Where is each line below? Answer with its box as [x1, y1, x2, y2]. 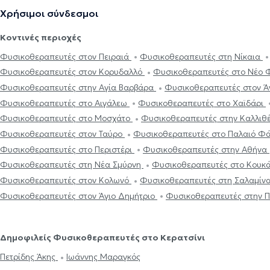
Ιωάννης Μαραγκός [66, 251, 140, 263]
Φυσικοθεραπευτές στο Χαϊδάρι [138, 97, 266, 108]
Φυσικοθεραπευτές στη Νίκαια [140, 51, 263, 62]
